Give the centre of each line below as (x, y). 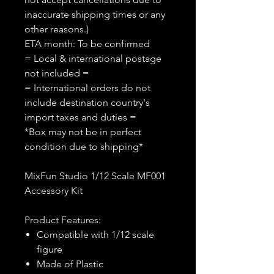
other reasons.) (57, 29)
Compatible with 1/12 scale (95, 235)
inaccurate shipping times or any (95, 14)
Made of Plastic (70, 264)
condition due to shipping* (84, 146)
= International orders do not (87, 88)
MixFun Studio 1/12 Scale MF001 (95, 176)
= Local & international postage (93, 58)
